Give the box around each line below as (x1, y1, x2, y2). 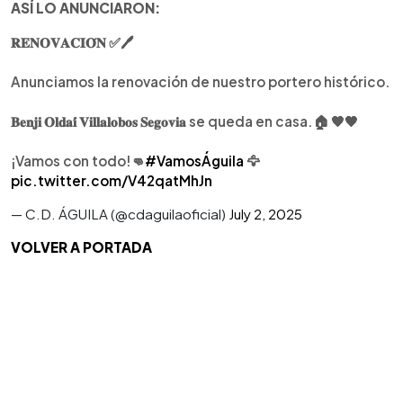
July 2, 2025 (228, 205, 302, 222)
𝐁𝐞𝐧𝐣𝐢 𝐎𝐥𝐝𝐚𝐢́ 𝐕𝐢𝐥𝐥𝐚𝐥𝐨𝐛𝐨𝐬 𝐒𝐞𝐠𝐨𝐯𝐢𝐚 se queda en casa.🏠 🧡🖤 (11, 112, 358, 130)
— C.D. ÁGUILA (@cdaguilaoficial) (11, 205, 228, 222)
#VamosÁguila (145, 152, 244, 169)
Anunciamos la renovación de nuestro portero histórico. (11, 73, 390, 90)
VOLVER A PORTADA (11, 238, 152, 255)
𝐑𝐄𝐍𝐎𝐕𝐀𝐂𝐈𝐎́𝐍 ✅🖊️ (11, 33, 133, 50)
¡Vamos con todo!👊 (11, 152, 145, 169)
